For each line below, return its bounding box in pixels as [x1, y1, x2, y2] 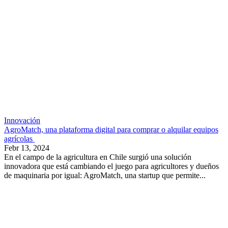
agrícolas [4, 134, 35, 144]
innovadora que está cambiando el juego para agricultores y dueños [4, 162, 219, 171]
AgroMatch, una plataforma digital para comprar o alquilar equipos [4, 125, 218, 134]
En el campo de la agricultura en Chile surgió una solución [4, 153, 191, 162]
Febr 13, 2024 [4, 144, 49, 153]
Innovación [4, 116, 40, 125]
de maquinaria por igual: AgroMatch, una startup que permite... [4, 171, 206, 180]
